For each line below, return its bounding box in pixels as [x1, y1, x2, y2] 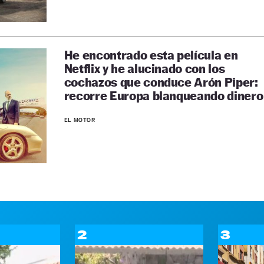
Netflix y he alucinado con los [64, 61, 225, 76]
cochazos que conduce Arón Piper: [64, 75, 258, 90]
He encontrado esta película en [64, 48, 238, 62]
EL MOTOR [64, 116, 95, 123]
